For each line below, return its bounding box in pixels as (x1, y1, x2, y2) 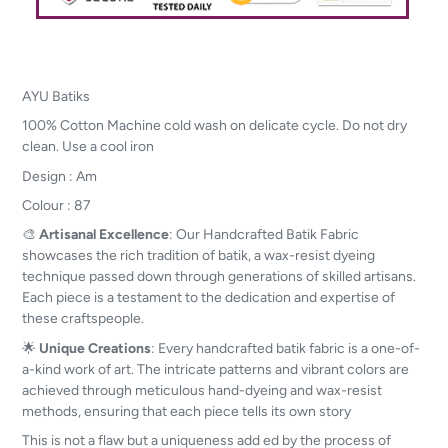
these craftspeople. (22, 310, 144, 327)
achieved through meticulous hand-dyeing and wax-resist (22, 381, 382, 398)
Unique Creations (39, 339, 151, 356)
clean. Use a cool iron (22, 138, 154, 155)
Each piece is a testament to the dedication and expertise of (22, 289, 395, 306)
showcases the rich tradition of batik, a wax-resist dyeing (22, 247, 375, 264)
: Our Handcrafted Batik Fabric (169, 226, 359, 243)
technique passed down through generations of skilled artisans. (22, 268, 416, 285)
